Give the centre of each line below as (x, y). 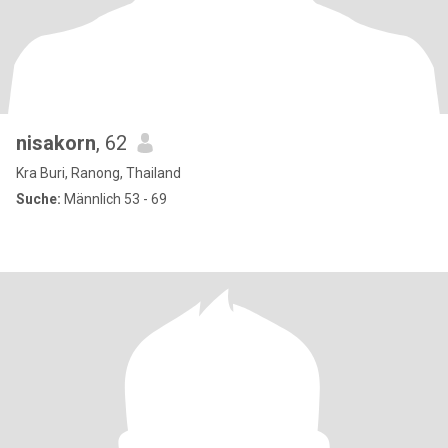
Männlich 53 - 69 (114, 199)
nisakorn (56, 143)
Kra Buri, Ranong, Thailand (98, 173)
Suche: (38, 199)
